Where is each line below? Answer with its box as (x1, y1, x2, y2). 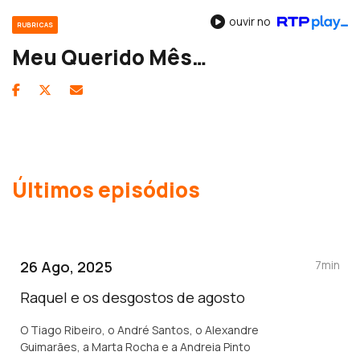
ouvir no (229, 13, 273, 29)
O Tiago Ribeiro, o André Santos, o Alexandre (20, 321, 259, 337)
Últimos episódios (12, 174, 200, 204)
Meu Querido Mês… (12, 42, 207, 72)
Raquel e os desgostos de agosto (20, 287, 245, 307)
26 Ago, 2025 (20, 256, 112, 276)
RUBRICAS (17, 19, 53, 29)
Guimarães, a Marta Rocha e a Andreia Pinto (20, 338, 251, 354)
